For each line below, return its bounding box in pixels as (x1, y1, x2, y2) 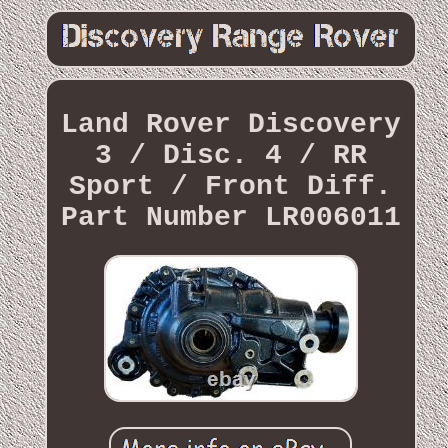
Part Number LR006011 (60, 201, 401, 233)
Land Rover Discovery (60, 108, 401, 140)
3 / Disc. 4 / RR (94, 139, 367, 171)
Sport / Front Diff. (69, 170, 393, 202)
